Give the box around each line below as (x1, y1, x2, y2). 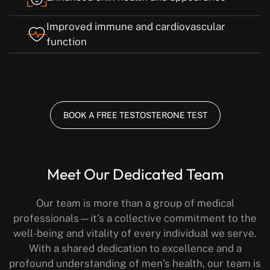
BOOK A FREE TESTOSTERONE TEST (63, 110, 207, 121)
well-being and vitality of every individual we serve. (13, 227, 257, 240)
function (46, 36, 87, 48)
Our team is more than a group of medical (36, 197, 234, 210)
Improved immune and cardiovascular (46, 20, 225, 33)
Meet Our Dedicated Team (46, 165, 224, 184)
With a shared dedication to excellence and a (28, 242, 242, 255)
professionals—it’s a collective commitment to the (13, 212, 257, 225)
